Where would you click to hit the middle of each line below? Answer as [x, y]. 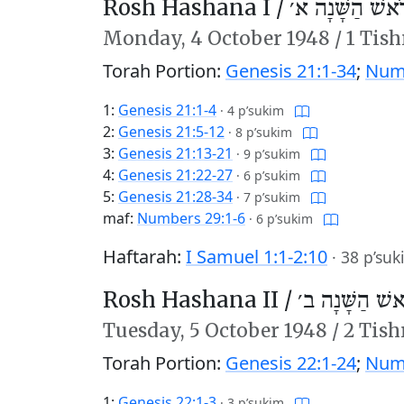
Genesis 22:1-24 [291, 363]
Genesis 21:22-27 [175, 175]
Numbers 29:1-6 [191, 219]
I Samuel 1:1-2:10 [257, 257]
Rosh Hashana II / [200, 300]
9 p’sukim [272, 154]
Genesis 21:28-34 [175, 197]
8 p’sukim [264, 133]
